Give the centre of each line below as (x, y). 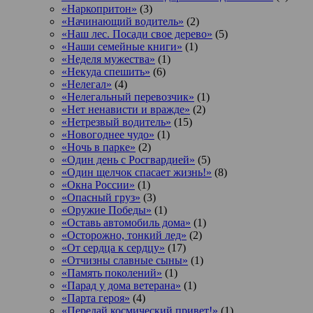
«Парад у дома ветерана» (121, 285)
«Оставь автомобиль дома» (126, 222)
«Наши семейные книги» (122, 46)
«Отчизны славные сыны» (125, 260)
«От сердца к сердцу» (113, 247)
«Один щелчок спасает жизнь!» (137, 172)
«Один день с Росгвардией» (128, 159)
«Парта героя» (96, 298)
